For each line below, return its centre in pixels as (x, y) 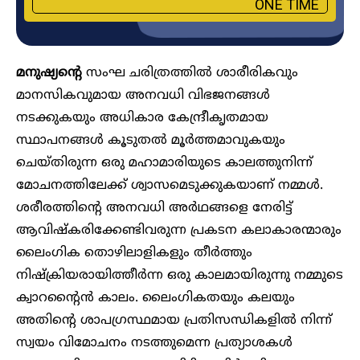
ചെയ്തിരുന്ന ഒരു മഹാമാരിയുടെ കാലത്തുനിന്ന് (164, 163)
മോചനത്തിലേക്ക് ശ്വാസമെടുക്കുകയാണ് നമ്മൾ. (170, 185)
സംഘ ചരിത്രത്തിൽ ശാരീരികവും (190, 73)
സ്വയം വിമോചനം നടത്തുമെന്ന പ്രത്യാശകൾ (154, 343)
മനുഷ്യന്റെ (49, 73)
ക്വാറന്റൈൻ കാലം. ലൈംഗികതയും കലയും (155, 298)
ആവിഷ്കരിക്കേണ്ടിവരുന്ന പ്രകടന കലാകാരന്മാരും (179, 230)
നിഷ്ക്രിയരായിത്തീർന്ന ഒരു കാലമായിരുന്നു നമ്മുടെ (180, 275)
